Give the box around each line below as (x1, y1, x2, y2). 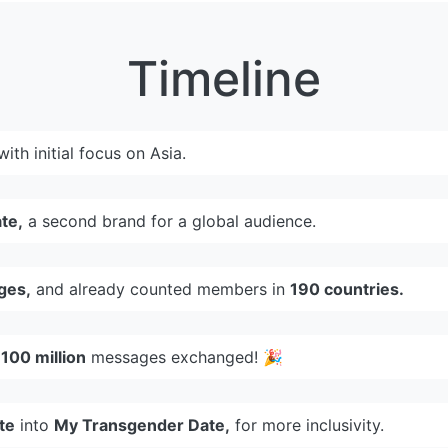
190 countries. (290, 278, 404, 299)
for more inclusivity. (230, 414, 384, 435)
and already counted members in (31, 278, 290, 299)
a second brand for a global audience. (23, 210, 316, 231)
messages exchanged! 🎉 (86, 346, 283, 367)
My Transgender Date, (54, 414, 230, 435)
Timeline (127, 48, 321, 108)
